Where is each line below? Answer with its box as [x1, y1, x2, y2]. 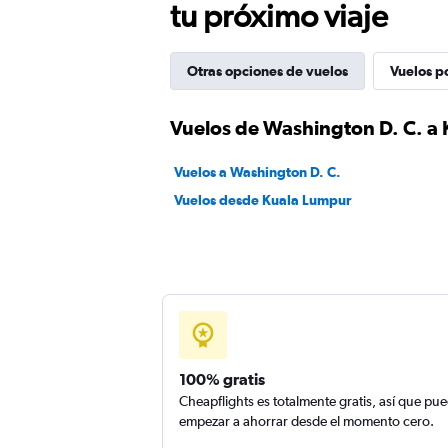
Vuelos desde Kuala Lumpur [174, 192, 351, 208]
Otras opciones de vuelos [187, 63, 348, 79]
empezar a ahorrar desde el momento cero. [179, 413, 434, 429]
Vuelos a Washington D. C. [174, 164, 341, 180]
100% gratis [179, 370, 265, 388]
